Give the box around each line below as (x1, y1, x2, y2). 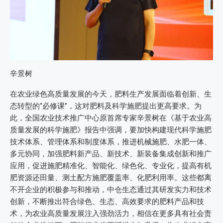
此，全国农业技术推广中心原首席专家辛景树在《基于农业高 (10, 113, 212, 123)
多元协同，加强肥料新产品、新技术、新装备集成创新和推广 (10, 149, 212, 159)
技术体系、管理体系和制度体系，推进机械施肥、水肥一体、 (10, 137, 212, 147)
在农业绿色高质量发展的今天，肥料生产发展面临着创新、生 (10, 90, 212, 99)
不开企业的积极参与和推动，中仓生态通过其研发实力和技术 (10, 185, 212, 195)
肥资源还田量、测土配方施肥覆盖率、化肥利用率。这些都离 (10, 173, 212, 183)
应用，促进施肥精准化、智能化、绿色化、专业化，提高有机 (10, 161, 212, 171)
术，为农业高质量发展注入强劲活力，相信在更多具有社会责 (10, 209, 212, 219)
